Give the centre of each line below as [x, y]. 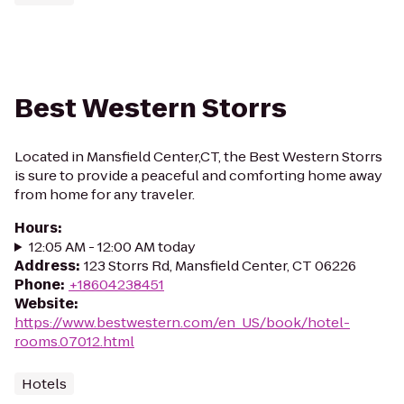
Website [44, 303]
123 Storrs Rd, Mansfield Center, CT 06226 [220, 266]
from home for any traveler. [105, 194]
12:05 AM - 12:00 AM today [112, 247]
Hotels [44, 384]
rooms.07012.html [74, 341]
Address [45, 266]
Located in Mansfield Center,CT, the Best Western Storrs [198, 156]
